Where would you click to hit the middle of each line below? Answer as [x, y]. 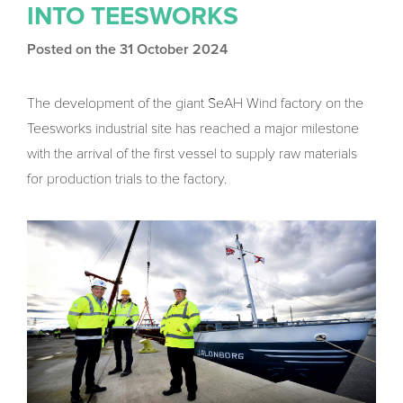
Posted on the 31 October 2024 [127, 50]
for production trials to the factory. [127, 179]
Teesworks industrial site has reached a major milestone [193, 129]
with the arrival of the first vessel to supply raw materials [192, 154]
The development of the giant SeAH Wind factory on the [195, 104]
